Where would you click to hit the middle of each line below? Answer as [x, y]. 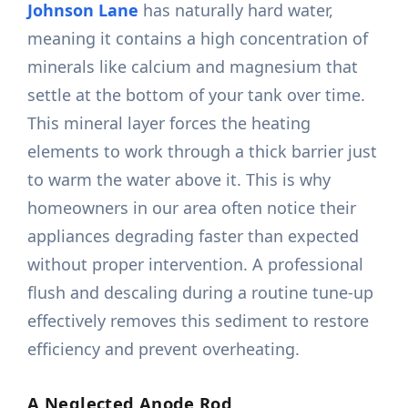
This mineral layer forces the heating [169, 123]
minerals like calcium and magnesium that [193, 67]
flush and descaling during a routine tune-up [201, 293]
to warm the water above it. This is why [179, 180]
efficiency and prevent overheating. [164, 349]
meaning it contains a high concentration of [198, 39]
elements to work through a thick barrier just [203, 152]
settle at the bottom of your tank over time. [197, 95]
